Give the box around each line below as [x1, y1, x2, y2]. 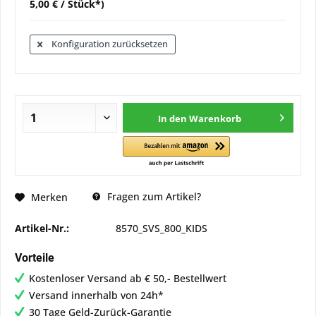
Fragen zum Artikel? [104, 190, 201, 203]
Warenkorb [189, 112, 242, 125]
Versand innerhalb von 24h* [29, 288, 164, 302]
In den [158, 112, 188, 125]
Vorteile [15, 251, 54, 265]
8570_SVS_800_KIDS [116, 221, 207, 235]
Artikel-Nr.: [15, 221, 69, 235]
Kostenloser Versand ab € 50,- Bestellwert [29, 272, 226, 285]
